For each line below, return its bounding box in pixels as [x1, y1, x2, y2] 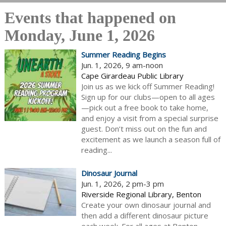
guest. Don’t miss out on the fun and [81, 124, 207, 134]
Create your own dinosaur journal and [81, 200, 211, 210]
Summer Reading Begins [81, 49, 166, 60]
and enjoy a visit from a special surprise [81, 113, 218, 124]
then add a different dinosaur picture [81, 210, 208, 221]
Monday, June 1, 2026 [4, 26, 155, 45]
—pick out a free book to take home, [81, 102, 208, 113]
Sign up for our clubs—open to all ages [81, 92, 215, 102]
